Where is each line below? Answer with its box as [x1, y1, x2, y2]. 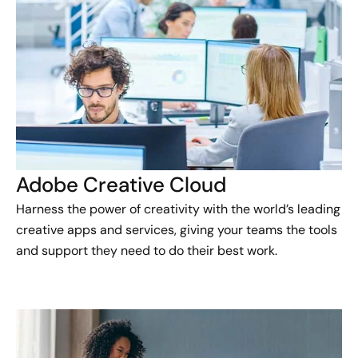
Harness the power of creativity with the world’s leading [16, 201, 340, 218]
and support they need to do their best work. [16, 242, 277, 260]
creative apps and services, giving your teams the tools [16, 221, 337, 239]
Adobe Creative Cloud [16, 171, 226, 199]
